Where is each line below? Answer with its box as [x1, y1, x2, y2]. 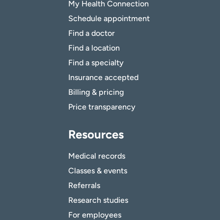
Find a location [68, 43, 120, 53]
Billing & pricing [68, 87, 124, 97]
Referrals [68, 181, 100, 191]
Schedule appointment [68, 14, 150, 24]
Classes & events [68, 166, 127, 176]
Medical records [68, 151, 125, 161]
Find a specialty [68, 58, 124, 68]
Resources [68, 127, 124, 142]
